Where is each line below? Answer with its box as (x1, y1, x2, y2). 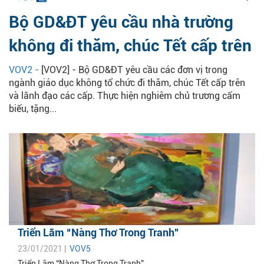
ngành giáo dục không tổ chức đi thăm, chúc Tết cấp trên (9, 77, 245, 89)
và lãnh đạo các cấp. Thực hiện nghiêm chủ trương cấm (9, 90, 240, 102)
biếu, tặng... (9, 103, 57, 115)
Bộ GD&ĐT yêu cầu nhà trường (9, 12, 233, 32)
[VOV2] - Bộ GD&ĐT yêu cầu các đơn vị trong (41, 64, 227, 76)
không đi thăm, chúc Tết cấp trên (9, 36, 252, 56)
